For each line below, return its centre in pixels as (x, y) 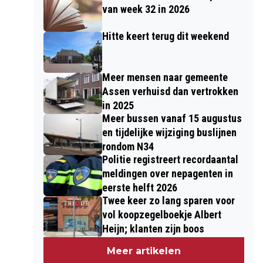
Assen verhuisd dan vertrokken (170, 91)
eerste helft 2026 (139, 188)
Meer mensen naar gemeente (165, 77)
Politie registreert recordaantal (170, 159)
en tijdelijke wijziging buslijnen (169, 132)
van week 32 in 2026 (146, 9)
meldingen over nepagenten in (167, 173)
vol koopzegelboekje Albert (161, 215)
